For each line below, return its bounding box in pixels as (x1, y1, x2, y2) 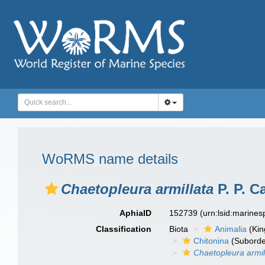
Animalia (215, 224, 247, 234)
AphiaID (119, 208, 152, 218)
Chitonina (193, 236, 230, 245)
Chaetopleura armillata (61, 181, 214, 197)
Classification (96, 224, 152, 234)
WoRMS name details (42, 151, 178, 167)
